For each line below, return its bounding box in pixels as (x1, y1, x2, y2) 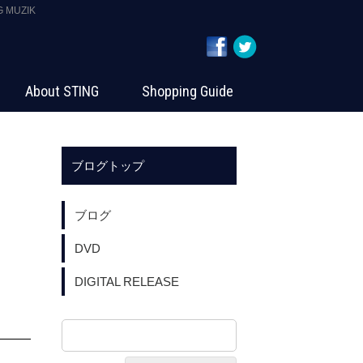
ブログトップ (71, 159, 144, 173)
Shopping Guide (142, 83, 234, 100)
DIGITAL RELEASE (75, 275, 179, 289)
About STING (25, 83, 100, 100)
